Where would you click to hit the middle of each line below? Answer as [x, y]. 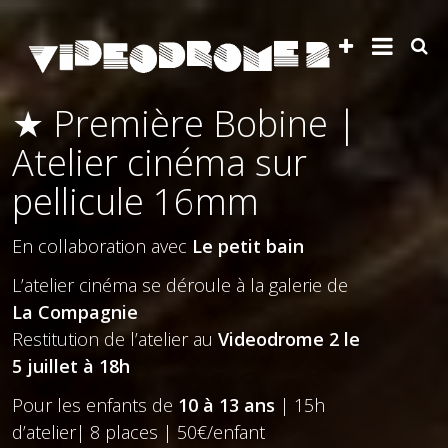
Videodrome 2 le [289, 339]
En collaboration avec [102, 246]
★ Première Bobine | [184, 123]
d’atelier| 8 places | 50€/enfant [138, 432]
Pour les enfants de [95, 405]
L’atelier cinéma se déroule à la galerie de [180, 285]
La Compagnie [75, 312]
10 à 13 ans [226, 405]
